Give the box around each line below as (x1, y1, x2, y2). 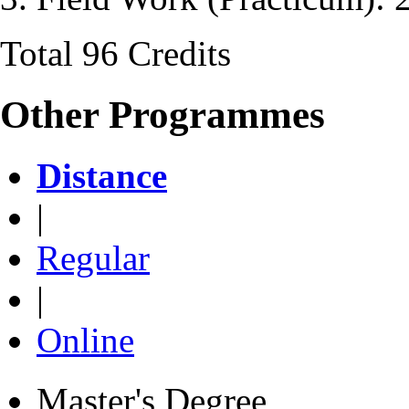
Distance (37, 155, 167, 195)
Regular (37, 237, 150, 278)
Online (37, 320, 134, 360)
